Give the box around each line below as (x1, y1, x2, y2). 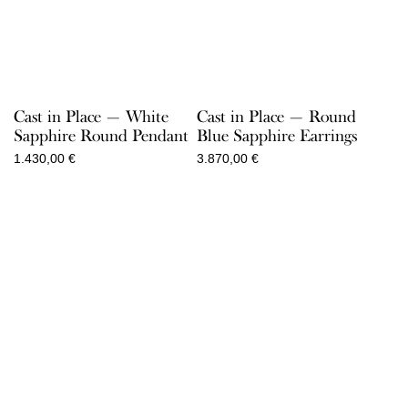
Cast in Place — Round (196, 107, 356, 127)
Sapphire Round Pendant (14, 126, 189, 147)
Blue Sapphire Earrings (196, 126, 357, 147)
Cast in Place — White (14, 107, 168, 127)
